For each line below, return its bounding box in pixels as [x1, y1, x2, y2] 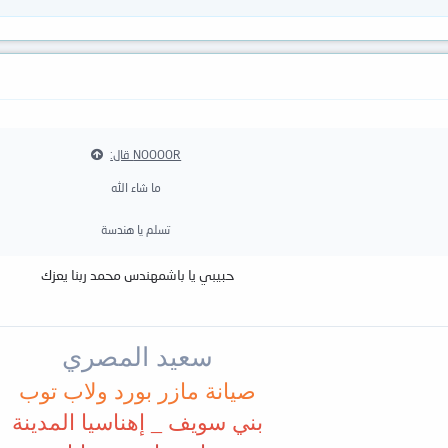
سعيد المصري [61, 342, 213, 372]
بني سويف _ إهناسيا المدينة [11, 409, 263, 435]
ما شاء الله [110, 179, 161, 195]
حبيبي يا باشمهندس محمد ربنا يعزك [40, 265, 234, 283]
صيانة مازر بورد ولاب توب [18, 378, 256, 404]
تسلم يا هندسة [101, 221, 170, 237]
